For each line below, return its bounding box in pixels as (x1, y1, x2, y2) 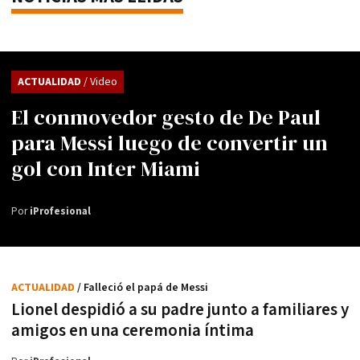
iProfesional (30, 204, 91, 219)
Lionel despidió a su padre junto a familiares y (11, 298, 349, 321)
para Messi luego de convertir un (11, 128, 328, 157)
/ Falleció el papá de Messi (77, 280, 208, 295)
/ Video (84, 74, 117, 89)
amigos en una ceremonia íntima (11, 319, 254, 342)
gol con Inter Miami (11, 153, 200, 183)
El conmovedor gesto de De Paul (11, 102, 321, 132)
